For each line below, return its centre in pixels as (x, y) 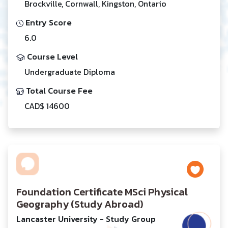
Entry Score (48, 22)
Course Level (51, 56)
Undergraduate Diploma (70, 72)
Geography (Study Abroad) (80, 204)
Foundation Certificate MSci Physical (102, 192)
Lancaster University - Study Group (86, 219)
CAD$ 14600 (47, 106)
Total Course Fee (58, 90)
